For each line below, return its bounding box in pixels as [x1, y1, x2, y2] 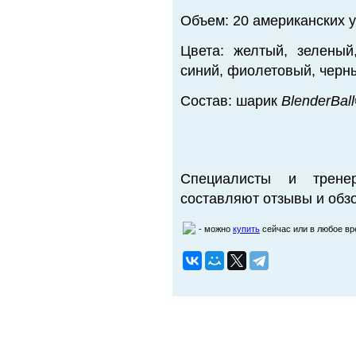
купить [233, 224, 260, 234]
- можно [199, 224, 233, 234]
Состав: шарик [180, 93, 281, 109]
